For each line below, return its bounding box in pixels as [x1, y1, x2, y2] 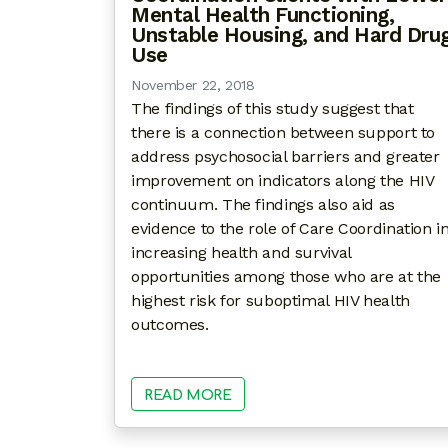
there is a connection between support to [131, 123, 435, 143]
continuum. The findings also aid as [131, 195, 395, 215]
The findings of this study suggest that [131, 99, 414, 119]
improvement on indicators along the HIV [131, 171, 434, 191]
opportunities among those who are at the [131, 267, 441, 287]
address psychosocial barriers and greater [131, 147, 440, 167]
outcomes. [131, 315, 214, 335]
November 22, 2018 [131, 77, 255, 94]
